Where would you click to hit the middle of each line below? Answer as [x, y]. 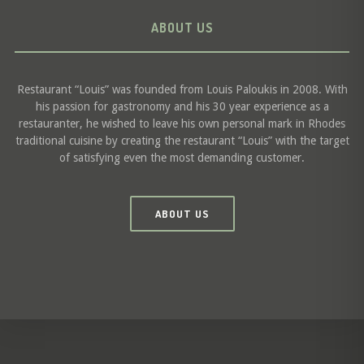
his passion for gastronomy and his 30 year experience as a [182, 106]
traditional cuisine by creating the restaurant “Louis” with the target [182, 141]
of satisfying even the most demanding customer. [182, 158]
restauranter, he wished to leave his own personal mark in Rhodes [182, 123]
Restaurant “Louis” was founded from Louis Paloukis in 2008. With [182, 89]
